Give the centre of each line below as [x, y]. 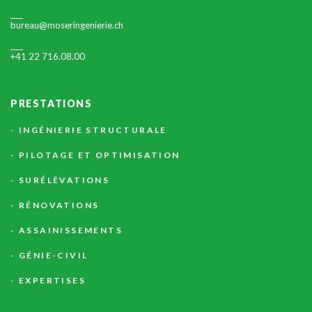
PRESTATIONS [52, 104]
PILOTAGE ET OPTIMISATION [100, 155]
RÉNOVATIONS [59, 205]
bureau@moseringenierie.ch [67, 25]
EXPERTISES [52, 281]
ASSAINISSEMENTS [71, 231]
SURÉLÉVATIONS [64, 180]
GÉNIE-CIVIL [54, 256]
